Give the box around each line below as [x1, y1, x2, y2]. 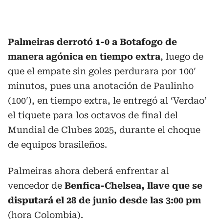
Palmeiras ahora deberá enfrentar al [8, 166, 169, 176]
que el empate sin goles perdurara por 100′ [8, 66, 196, 76]
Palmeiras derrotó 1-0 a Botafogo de [8, 37, 177, 47]
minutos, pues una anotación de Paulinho [8, 81, 194, 91]
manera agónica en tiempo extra [8, 51, 160, 62]
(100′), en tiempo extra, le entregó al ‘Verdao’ [8, 95, 207, 106]
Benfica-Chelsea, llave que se [65, 180, 202, 191]
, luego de [160, 51, 203, 62]
